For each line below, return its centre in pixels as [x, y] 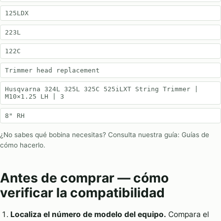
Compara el [187, 214]
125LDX [17, 13]
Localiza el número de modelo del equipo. [88, 214]
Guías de [195, 134]
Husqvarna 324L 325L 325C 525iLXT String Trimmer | [101, 89]
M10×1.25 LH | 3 [34, 97]
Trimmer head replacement [52, 70]
